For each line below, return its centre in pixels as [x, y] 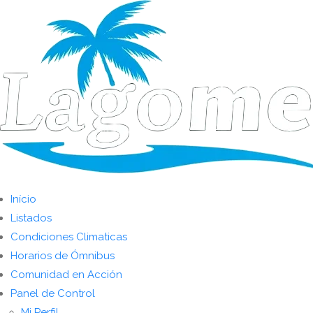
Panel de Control [53, 293]
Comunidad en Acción [66, 275]
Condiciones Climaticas [69, 237]
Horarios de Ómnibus [63, 256]
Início [23, 199]
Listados [31, 218]
